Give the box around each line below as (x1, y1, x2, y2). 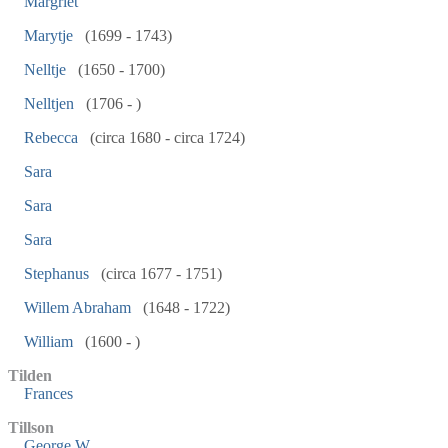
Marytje (24, 27, 73, 44)
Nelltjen (24, 95, 74, 112)
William (24, 333, 73, 350)
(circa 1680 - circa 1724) (86, 129, 245, 146)
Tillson (8, 419, 54, 436)
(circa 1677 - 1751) (97, 265, 222, 282)
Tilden (8, 367, 52, 384)
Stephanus (24, 265, 89, 282)
